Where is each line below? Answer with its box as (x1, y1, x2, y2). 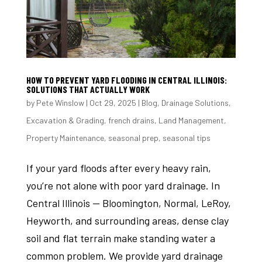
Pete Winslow (36, 97, 84, 108)
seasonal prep (108, 132, 158, 143)
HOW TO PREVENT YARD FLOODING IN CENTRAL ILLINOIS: (26, 74, 227, 85)
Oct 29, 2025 (89, 97, 136, 108)
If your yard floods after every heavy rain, (26, 161, 211, 174)
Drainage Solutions (161, 97, 229, 108)
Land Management (158, 115, 224, 125)
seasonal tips (162, 132, 211, 143)
